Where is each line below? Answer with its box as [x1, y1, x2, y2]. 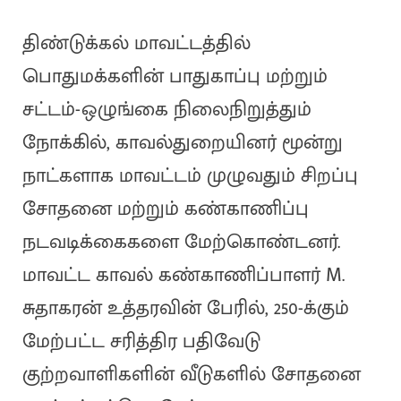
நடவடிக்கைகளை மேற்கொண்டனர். [21, 226, 340, 260]
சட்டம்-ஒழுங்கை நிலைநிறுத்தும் [21, 93, 311, 127]
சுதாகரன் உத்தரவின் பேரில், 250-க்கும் [21, 292, 349, 326]
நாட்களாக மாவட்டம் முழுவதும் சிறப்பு [21, 159, 358, 193]
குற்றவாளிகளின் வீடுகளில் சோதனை [21, 358, 361, 392]
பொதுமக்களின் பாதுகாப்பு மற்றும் [21, 60, 328, 94]
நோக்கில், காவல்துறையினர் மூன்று [21, 126, 343, 160]
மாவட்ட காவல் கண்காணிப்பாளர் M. [21, 259, 345, 293]
